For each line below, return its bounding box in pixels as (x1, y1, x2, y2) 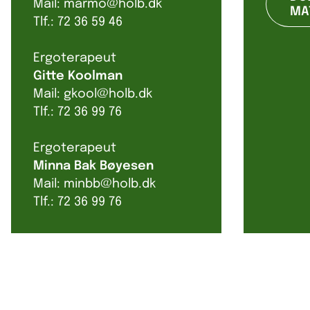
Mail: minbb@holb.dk (33, 178, 156, 191)
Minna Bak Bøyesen (33, 160, 154, 173)
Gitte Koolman (33, 70, 122, 83)
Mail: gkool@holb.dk (33, 88, 152, 101)
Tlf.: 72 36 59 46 (33, 16, 122, 29)
